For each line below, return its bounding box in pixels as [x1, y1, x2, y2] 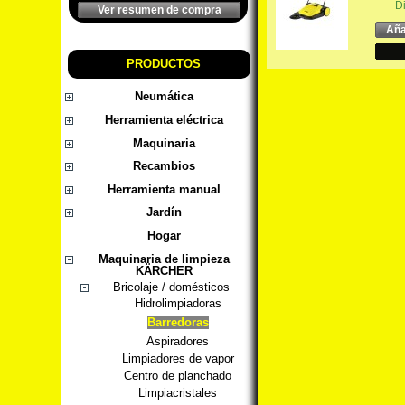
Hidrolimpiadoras [134, 296, 221, 310]
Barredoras [146, 315, 209, 329]
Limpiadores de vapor [121, 351, 234, 365]
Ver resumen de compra [97, 3, 221, 16]
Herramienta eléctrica [105, 113, 224, 127]
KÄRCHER [136, 263, 193, 278]
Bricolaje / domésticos [112, 279, 230, 294]
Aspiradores [146, 334, 210, 348]
